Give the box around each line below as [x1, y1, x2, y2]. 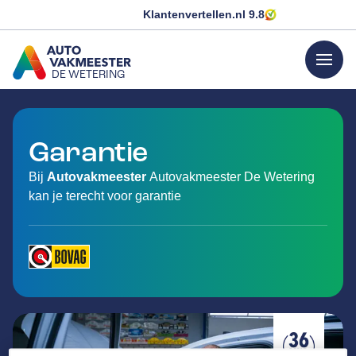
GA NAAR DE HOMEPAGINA [12, 83, 175, 99]
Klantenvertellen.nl [143, 8, 249, 21]
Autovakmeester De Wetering [149, 170, 315, 184]
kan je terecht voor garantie [29, 189, 181, 203]
